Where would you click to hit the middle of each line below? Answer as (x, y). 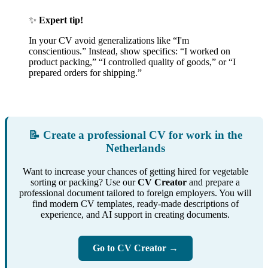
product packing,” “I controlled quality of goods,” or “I (132, 62)
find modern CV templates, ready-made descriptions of (135, 204)
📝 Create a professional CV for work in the (135, 135)
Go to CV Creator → (135, 248)
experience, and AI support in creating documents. (135, 214)
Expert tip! (61, 20)
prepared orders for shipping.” (85, 73)
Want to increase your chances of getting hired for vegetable (135, 171)
